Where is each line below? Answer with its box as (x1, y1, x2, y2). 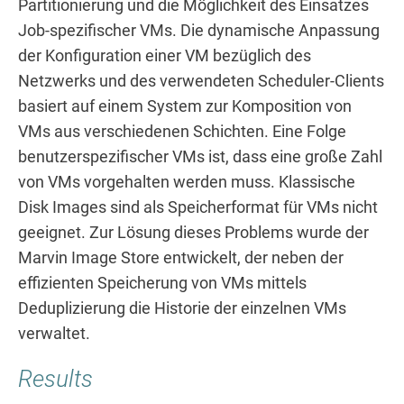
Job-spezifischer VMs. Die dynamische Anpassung (18, 22, 380, 41)
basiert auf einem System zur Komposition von (18, 97, 352, 116)
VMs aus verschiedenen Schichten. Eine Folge (18, 123, 346, 142)
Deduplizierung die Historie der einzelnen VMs (18, 299, 346, 318)
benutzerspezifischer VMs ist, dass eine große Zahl (18, 148, 382, 167)
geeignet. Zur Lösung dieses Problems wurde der (18, 224, 369, 243)
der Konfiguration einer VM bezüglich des (18, 47, 311, 66)
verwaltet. (18, 325, 90, 344)
